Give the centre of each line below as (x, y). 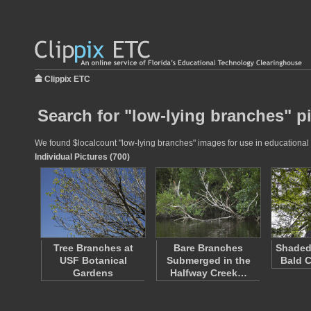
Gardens (93, 273)
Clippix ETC (67, 79)
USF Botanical (93, 260)
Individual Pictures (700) (82, 157)
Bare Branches (208, 248)
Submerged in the (208, 260)
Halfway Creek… (208, 273)
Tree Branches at (93, 248)
